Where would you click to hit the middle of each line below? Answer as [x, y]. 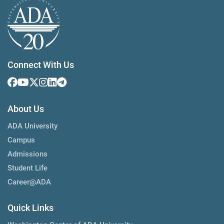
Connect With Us [41, 64]
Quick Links [30, 207]
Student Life [27, 168]
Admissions [27, 154]
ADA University [32, 126]
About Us [26, 108]
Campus [21, 140]
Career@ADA [29, 182]
